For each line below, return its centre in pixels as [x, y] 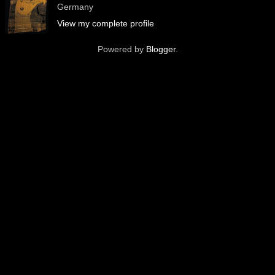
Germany [75, 7]
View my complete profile [105, 24]
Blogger [161, 49]
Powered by [122, 49]
